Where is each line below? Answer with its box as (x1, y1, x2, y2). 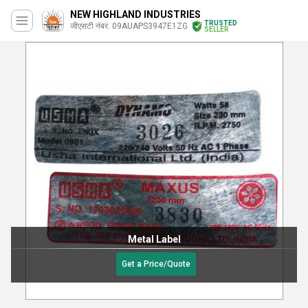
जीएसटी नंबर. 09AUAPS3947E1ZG (70, 21, 188, 31)
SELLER (204, 25, 228, 33)
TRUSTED (204, 19, 237, 27)
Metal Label (127, 234, 181, 245)
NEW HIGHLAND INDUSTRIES (70, 9, 201, 20)
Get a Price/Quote (121, 259, 190, 269)
